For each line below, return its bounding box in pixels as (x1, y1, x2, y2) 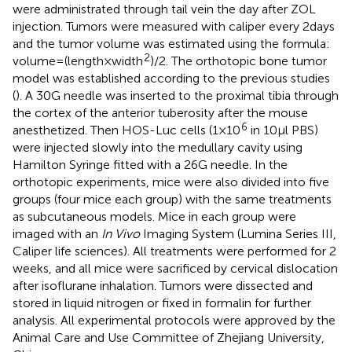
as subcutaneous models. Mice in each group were (13, 208, 296, 224)
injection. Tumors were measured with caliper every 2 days (13, 18, 335, 34)
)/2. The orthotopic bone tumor (150, 53, 327, 68)
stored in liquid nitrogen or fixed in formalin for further (13, 295, 311, 310)
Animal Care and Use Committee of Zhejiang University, (13, 329, 324, 345)
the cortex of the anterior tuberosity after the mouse (13, 104, 308, 120)
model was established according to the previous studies (13, 70, 330, 86)
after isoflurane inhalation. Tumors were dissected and (13, 277, 313, 293)
